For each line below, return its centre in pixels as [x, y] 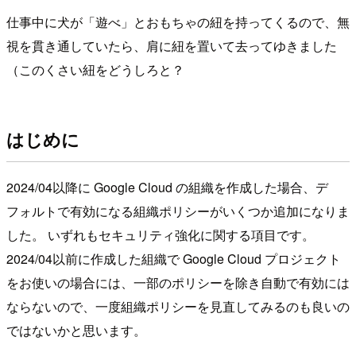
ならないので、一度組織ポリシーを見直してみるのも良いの [178, 307]
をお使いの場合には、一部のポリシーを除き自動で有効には [178, 283]
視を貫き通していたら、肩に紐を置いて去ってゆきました [172, 45]
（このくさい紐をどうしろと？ [95, 69]
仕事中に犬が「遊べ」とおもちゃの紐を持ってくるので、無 [178, 21]
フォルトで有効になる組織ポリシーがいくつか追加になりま [178, 211]
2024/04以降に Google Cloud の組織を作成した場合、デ [167, 188]
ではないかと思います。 [76, 331]
